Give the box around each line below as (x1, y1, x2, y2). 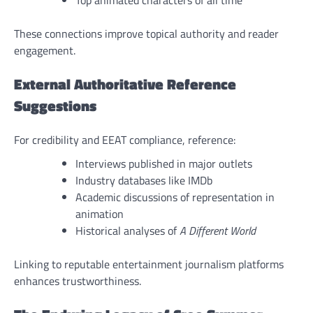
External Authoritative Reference (14, 73, 236, 96)
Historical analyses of (75, 221, 180, 239)
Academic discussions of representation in (75, 188, 275, 205)
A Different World (180, 221, 256, 239)
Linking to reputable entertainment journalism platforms (14, 255, 284, 272)
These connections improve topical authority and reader (14, 25, 279, 43)
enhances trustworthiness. (14, 272, 141, 289)
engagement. (14, 42, 75, 59)
